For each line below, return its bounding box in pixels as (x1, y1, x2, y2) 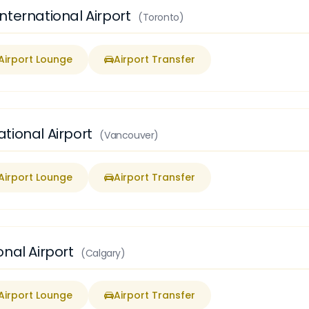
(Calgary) (81, 246, 126, 260)
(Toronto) (138, 10, 184, 24)
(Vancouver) (99, 128, 159, 142)
